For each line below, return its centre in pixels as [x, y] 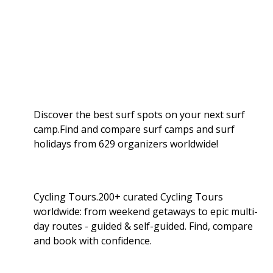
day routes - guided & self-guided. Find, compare [143, 226]
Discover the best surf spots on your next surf [139, 114]
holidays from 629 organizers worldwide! [126, 144]
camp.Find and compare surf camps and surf [134, 129]
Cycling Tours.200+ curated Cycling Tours [128, 197]
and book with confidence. [93, 240]
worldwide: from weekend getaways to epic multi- [146, 211]
